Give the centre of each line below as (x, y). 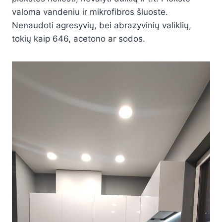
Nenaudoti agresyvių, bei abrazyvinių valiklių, (102, 26)
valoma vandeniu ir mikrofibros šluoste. (90, 12)
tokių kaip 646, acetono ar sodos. (79, 39)
